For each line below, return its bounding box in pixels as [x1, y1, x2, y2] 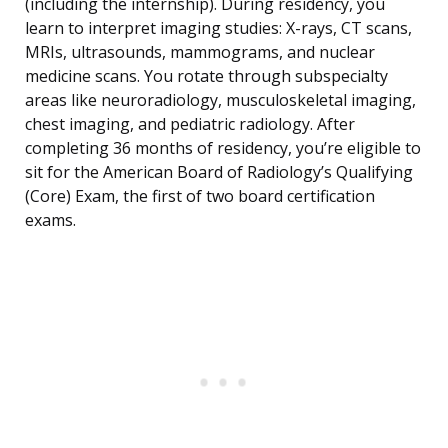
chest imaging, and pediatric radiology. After [25, 113, 355, 136]
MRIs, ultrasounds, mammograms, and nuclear [25, 41, 375, 64]
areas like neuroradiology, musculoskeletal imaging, [25, 89, 416, 112]
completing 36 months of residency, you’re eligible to [25, 137, 421, 160]
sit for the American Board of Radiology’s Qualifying [25, 161, 413, 184]
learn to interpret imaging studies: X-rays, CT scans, [25, 17, 412, 40]
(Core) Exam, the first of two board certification [25, 185, 375, 208]
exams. [25, 209, 76, 232]
